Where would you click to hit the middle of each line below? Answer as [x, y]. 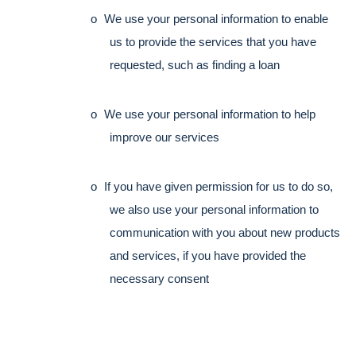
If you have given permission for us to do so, [219, 186]
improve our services [164, 137]
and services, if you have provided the [208, 255]
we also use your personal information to [214, 209]
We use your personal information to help [210, 114]
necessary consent [159, 279]
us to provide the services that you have [213, 43]
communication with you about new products [225, 232]
